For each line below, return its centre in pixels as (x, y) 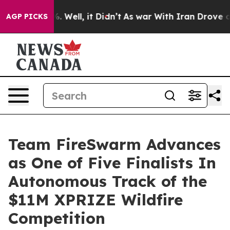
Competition (57, 218)
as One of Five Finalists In (112, 163)
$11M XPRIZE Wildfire (95, 200)
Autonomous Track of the (108, 181)
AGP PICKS (27, 16)
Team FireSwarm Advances (114, 144)
